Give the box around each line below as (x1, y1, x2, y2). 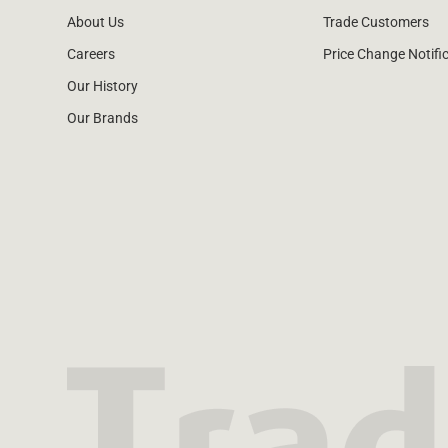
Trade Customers (323, 14, 430, 31)
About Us (67, 14, 125, 31)
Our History (67, 78, 139, 95)
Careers (67, 46, 116, 63)
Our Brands (67, 110, 139, 127)
